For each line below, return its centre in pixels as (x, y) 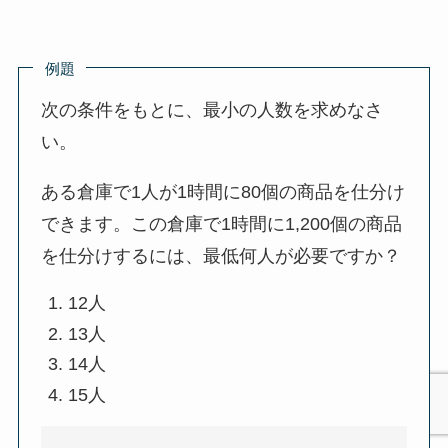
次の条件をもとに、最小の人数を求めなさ (212, 110)
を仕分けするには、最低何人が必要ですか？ (221, 256)
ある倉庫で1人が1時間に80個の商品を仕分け (223, 192)
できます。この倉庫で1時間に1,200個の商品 (222, 224)
